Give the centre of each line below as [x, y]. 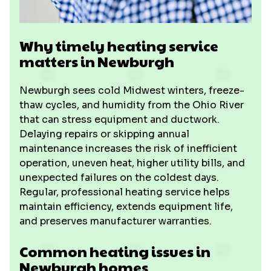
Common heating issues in [115, 251]
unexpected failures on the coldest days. [119, 178]
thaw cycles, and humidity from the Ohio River [132, 105]
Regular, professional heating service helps [125, 192]
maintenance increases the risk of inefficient [128, 149]
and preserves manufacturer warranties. [116, 221]
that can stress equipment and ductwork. [119, 119]
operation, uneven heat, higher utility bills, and [132, 163]
